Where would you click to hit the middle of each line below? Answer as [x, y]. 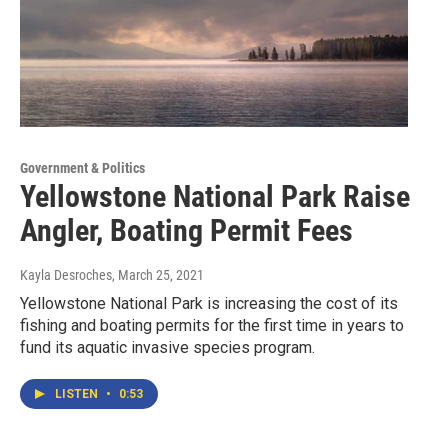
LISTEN [78, 394]
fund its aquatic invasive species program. [167, 348]
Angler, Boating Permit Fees [186, 231]
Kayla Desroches [66, 275]
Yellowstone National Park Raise [215, 197]
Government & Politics [82, 168]
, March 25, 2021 [158, 275]
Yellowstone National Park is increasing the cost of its [209, 304]
